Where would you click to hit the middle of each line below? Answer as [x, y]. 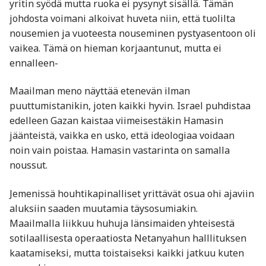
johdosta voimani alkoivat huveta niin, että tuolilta [122, 18]
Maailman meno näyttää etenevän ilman [100, 91]
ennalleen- [34, 63]
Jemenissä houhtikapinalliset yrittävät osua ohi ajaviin [132, 193]
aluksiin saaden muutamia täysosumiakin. [104, 208]
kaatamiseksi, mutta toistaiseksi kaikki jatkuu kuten [127, 253]
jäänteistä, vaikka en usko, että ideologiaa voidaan [122, 136]
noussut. [28, 165]
